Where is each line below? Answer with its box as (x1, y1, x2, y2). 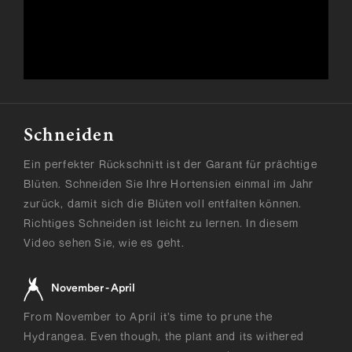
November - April (51, 283, 135, 295)
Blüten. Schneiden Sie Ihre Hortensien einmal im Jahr (24, 176, 314, 190)
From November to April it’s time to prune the (24, 309, 273, 323)
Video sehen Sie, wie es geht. (24, 235, 185, 249)
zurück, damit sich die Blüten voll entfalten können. (24, 196, 302, 210)
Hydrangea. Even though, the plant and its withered (24, 328, 305, 343)
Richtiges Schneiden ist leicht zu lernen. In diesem (24, 215, 299, 229)
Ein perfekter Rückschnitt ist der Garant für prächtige (24, 156, 317, 170)
